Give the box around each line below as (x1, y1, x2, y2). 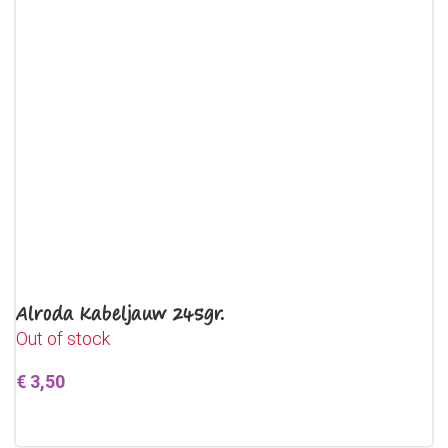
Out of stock (16, 328, 110, 349)
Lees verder (28, 415, 120, 435)
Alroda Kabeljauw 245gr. (16, 300, 225, 326)
